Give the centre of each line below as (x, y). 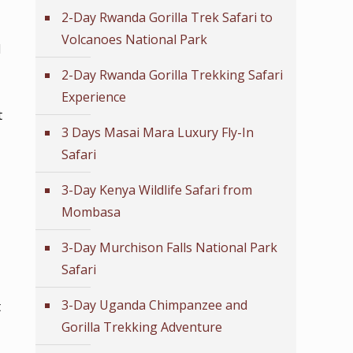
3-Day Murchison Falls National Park (169, 247)
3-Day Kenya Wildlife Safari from (157, 190)
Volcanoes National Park (134, 39)
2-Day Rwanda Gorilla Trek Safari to (167, 17)
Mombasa (91, 212)
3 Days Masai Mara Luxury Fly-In (158, 132)
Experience (94, 97)
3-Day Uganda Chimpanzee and (154, 305)
